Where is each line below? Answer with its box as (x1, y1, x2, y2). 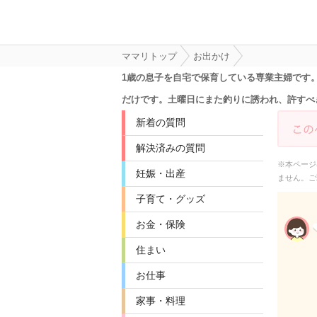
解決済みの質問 (136, 142, 205, 154)
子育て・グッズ (136, 193, 205, 204)
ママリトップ (122, 51, 177, 62)
